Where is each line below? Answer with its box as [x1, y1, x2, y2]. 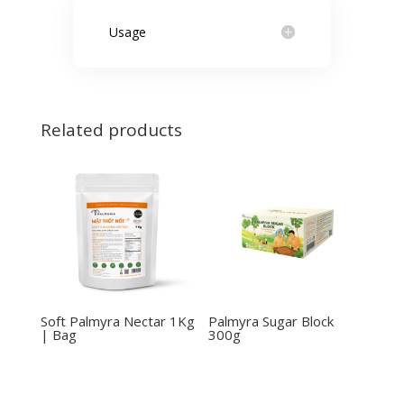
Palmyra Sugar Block [208, 312, 335, 331]
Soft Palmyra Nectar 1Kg [40, 312, 195, 331]
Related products [40, 117, 182, 142]
